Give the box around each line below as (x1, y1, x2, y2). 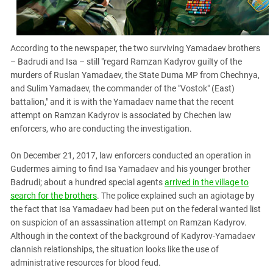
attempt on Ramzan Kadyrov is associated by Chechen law (10, 110, 232, 120)
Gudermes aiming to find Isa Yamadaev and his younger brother (10, 163, 250, 174)
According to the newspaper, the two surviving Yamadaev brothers (10, 43, 260, 53)
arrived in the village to (165, 177, 249, 187)
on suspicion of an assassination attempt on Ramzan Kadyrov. (10, 217, 247, 227)
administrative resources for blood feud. (10, 257, 161, 268)
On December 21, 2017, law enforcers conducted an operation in (10, 150, 251, 160)
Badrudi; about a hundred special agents (10, 177, 165, 187)
